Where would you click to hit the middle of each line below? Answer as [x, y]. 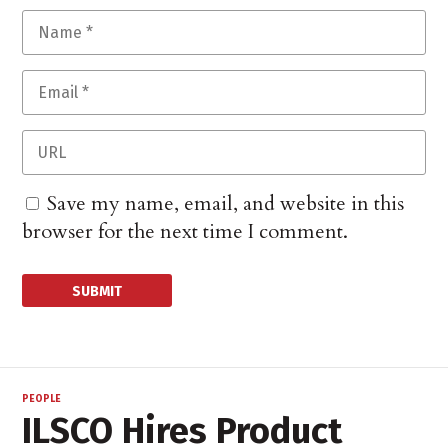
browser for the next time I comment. [185, 232]
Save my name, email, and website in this [226, 204]
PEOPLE [42, 399]
